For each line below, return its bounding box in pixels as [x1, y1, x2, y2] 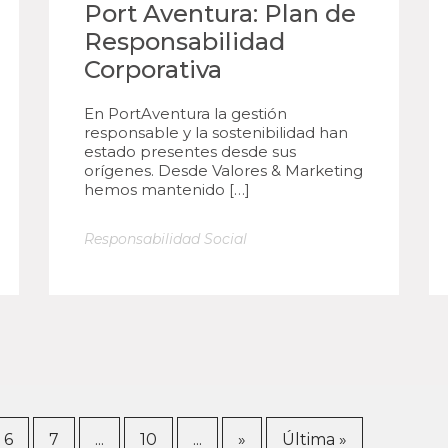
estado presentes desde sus [84, 142, 296, 161]
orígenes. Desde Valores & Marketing [84, 161, 363, 180]
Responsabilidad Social [84, 230, 247, 248]
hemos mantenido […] [84, 180, 250, 199]
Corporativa [84, 55, 222, 84]
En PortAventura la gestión [84, 104, 287, 123]
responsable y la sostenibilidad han [84, 123, 348, 142]
